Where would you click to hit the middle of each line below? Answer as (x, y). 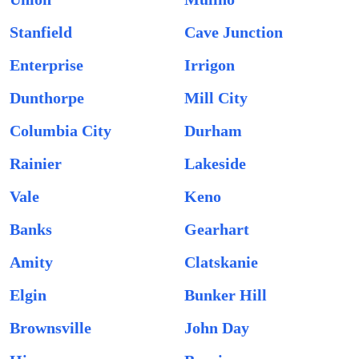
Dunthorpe (47, 98)
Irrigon (210, 65)
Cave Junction (234, 32)
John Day (217, 328)
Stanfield (41, 32)
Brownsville (50, 328)
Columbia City (61, 131)
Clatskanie (221, 262)
